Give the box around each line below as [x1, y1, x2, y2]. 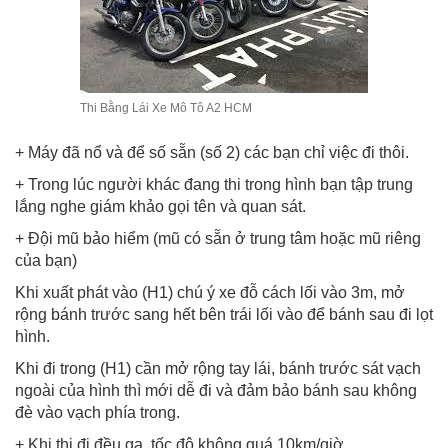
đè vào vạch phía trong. [15, 404, 180, 422]
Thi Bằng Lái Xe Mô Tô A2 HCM [80, 101, 252, 116]
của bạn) [15, 252, 77, 270]
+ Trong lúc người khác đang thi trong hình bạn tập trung [15, 176, 413, 194]
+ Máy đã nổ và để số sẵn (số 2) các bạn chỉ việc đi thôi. [15, 144, 409, 162]
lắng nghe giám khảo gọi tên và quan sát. [15, 198, 306, 216]
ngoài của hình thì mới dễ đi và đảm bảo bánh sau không [15, 382, 417, 400]
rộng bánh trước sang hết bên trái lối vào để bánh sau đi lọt [15, 306, 433, 324]
